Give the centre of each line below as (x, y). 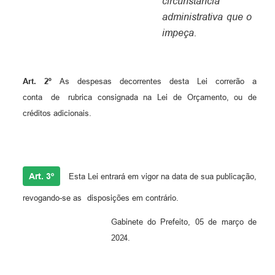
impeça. (179, 33)
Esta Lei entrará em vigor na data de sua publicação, (162, 177)
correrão (230, 82)
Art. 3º (41, 176)
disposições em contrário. (133, 198)
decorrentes (140, 82)
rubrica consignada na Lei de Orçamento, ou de (162, 98)
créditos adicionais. (57, 114)
